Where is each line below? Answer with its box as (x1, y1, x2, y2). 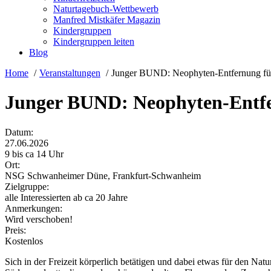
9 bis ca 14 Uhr (5, 148, 64, 159)
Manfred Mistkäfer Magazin (53, 15, 160, 25)
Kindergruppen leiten (53, 36, 134, 47)
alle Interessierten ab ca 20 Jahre (5, 192, 128, 203)
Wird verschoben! (5, 214, 73, 224)
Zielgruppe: (5, 181, 49, 192)
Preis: (5, 224, 26, 235)
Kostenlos (5, 235, 43, 246)
